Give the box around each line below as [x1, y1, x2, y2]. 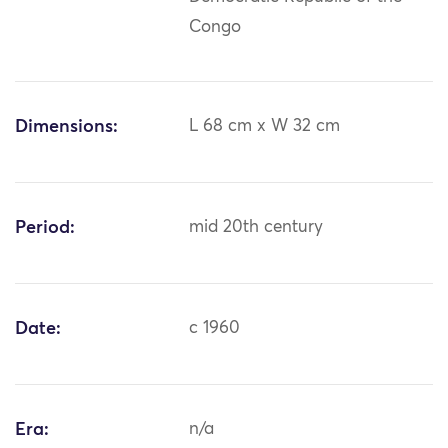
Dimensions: [15, 118, 118, 137]
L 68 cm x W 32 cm [189, 118, 341, 136]
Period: [15, 219, 75, 238]
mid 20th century [189, 219, 324, 237]
